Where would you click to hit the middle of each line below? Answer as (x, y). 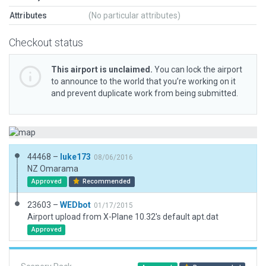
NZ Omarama (53, 169)
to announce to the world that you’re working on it (143, 81)
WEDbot (75, 205)
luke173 (75, 157)
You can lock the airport (197, 69)
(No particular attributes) (134, 15)
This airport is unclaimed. (102, 69)
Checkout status (46, 42)
